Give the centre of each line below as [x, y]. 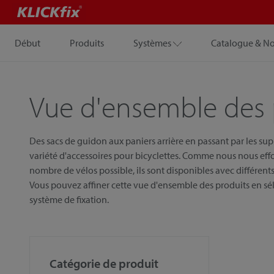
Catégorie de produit [104, 263]
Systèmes [152, 43]
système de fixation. [69, 199]
